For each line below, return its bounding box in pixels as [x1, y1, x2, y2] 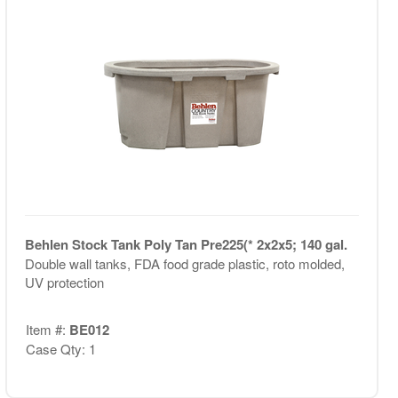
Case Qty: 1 [25, 338, 96, 358]
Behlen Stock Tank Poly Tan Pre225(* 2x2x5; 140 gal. [24, 235, 347, 254]
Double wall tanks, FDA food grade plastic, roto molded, [24, 254, 345, 273]
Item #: [25, 319, 69, 338]
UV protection [24, 273, 104, 291]
